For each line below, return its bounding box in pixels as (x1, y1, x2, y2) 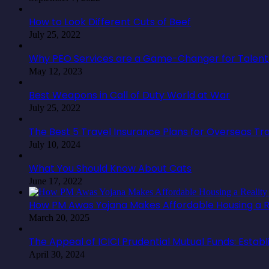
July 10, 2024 (29, 139, 80, 150)
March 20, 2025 (29, 213, 89, 223)
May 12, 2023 (29, 66, 82, 77)
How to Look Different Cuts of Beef (29, 15, 191, 29)
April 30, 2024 (29, 249, 85, 260)
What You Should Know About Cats (29, 162, 192, 176)
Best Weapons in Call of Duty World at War (29, 88, 230, 103)
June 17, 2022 (29, 176, 82, 187)
